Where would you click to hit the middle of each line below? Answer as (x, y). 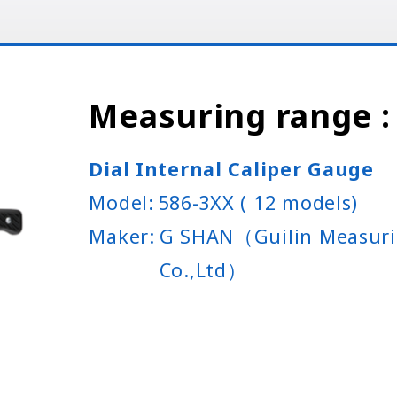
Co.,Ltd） (203, 270)
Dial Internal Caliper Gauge (231, 169)
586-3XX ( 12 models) (258, 203)
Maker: (122, 237)
